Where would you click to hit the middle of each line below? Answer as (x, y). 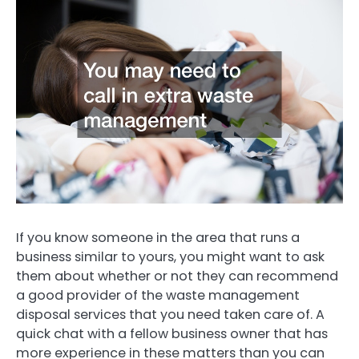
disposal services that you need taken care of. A (170, 315)
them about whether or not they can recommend (177, 276)
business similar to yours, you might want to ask (170, 257)
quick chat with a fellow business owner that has (172, 334)
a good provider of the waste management (158, 296)
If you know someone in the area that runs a (158, 238)
